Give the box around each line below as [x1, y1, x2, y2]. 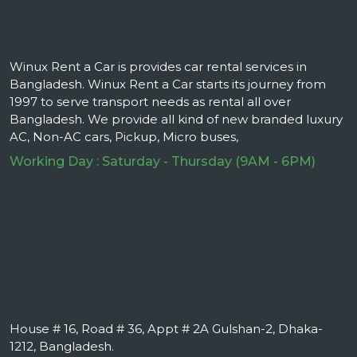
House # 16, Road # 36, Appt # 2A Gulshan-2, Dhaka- [10, 321, 323, 337]
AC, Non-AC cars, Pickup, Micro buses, [10, 129, 238, 145]
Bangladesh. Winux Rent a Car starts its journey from [10, 76, 326, 92]
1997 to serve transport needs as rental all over [10, 94, 291, 110]
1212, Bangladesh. [10, 339, 114, 355]
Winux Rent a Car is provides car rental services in [10, 59, 307, 75]
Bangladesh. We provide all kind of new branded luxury [10, 112, 343, 127]
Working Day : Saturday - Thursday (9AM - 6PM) [10, 154, 316, 170]
